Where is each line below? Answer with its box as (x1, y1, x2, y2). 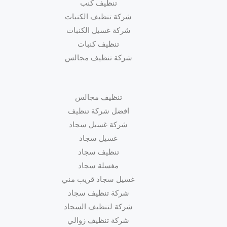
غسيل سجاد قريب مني (62, 174, 135, 184)
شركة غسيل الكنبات (66, 25, 131, 35)
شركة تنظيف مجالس (64, 53, 132, 62)
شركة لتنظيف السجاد (64, 202, 133, 211)
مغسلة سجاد (78, 161, 119, 170)
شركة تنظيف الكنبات (65, 12, 132, 21)
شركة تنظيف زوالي (67, 215, 129, 225)
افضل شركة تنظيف (67, 106, 129, 116)
